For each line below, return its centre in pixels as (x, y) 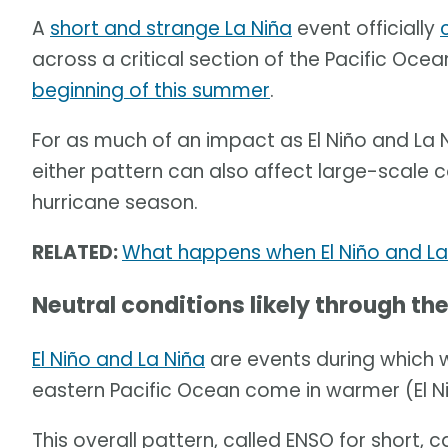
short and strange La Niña (171, 29)
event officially (366, 29)
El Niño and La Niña (118, 359)
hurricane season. (115, 203)
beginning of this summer (151, 91)
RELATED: (77, 253)
